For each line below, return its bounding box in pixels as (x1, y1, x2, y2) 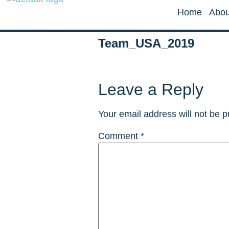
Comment (98, 131, 141, 142)
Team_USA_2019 (98, 36, 194, 50)
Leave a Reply (98, 80, 203, 99)
